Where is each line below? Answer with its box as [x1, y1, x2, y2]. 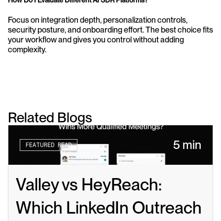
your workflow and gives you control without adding [8, 35, 184, 44]
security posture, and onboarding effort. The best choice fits [8, 25, 213, 35]
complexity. [8, 45, 46, 54]
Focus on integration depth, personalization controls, [8, 15, 187, 25]
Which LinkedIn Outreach [16, 197, 202, 218]
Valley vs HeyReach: [16, 174, 162, 194]
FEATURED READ [26, 141, 72, 148]
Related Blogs [8, 109, 92, 126]
